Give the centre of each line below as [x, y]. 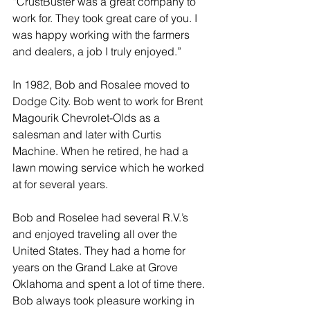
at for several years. [60, 184]
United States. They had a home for [100, 250]
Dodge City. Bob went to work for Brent [109, 101]
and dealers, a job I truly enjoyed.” [97, 51]
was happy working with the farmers [102, 35]
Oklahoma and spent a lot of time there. [110, 284]
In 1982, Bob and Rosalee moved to [102, 84]
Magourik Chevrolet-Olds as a [88, 118]
